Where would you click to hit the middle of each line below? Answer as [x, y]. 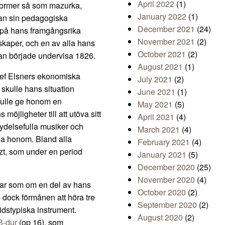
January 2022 [162, 17]
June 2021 [156, 92]
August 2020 [160, 217]
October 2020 [162, 192]
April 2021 [156, 117]
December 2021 [166, 29]
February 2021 [164, 142]
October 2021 [162, 54]
